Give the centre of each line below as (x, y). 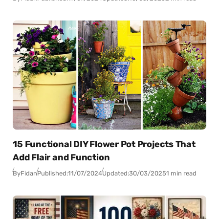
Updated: (116, 173)
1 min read (182, 173)
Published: (53, 173)
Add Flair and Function (61, 158)
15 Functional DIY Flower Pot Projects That (104, 144)
